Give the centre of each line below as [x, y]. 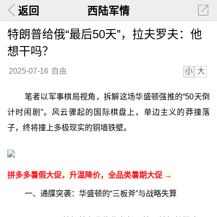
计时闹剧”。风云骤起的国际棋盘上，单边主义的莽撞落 [108, 112]
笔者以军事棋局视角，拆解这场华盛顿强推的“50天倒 [117, 97]
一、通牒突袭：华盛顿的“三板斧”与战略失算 [101, 193]
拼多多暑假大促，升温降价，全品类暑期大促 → [89, 175]
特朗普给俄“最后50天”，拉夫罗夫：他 [104, 34]
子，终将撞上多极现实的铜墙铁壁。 [69, 128]
